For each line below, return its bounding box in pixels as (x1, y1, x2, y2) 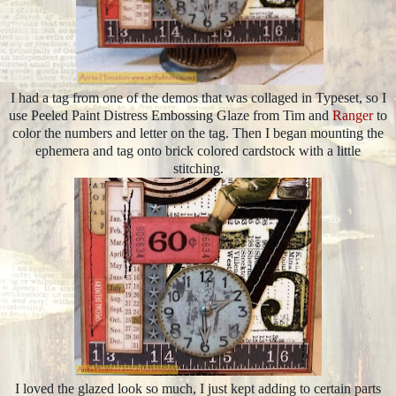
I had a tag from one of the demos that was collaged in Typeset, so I (10, 89, 386, 105)
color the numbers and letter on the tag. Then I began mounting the (12, 125, 384, 141)
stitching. (172, 160, 224, 176)
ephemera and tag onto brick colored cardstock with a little (35, 142, 361, 158)
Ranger (332, 107, 373, 123)
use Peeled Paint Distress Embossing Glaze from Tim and (9, 107, 332, 123)
